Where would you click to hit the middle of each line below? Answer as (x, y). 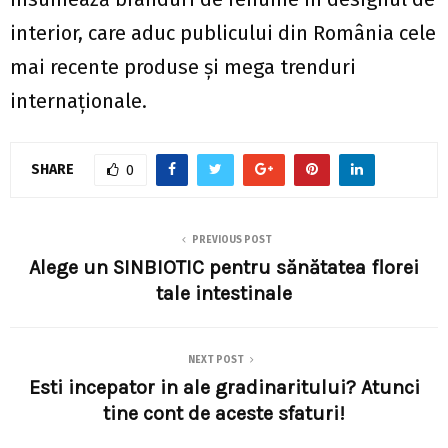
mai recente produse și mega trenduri (183, 67)
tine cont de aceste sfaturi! (224, 414)
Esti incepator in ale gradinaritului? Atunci (224, 388)
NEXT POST (216, 360)
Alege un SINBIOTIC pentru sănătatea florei (224, 268)
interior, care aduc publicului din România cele (223, 33)
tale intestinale (224, 294)
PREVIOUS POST (232, 240)
